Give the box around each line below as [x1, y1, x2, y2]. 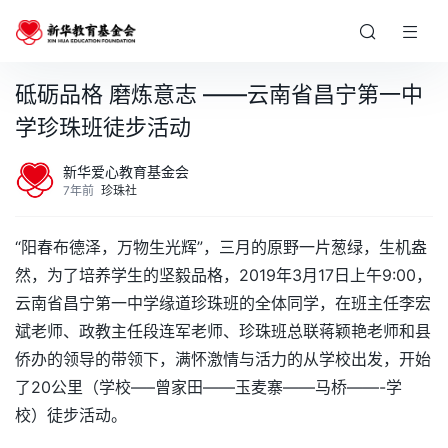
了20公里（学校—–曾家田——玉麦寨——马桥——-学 [15, 377, 402, 397]
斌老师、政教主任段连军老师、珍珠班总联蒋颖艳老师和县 [15, 321, 431, 341]
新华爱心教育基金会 [63, 162, 189, 180]
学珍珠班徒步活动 [15, 114, 191, 140]
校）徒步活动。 [15, 405, 127, 425]
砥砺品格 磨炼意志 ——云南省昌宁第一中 [15, 81, 423, 107]
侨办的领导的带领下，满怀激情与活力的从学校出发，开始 [15, 349, 431, 369]
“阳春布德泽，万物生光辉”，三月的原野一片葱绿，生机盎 [15, 237, 427, 257]
